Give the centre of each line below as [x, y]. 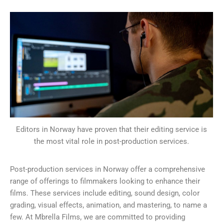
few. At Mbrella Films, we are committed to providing [98, 217]
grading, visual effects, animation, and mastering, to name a [109, 205]
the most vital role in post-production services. [111, 142]
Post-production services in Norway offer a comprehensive [108, 169]
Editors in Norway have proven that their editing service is [111, 130]
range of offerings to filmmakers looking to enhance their [105, 181]
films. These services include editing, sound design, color [105, 193]
